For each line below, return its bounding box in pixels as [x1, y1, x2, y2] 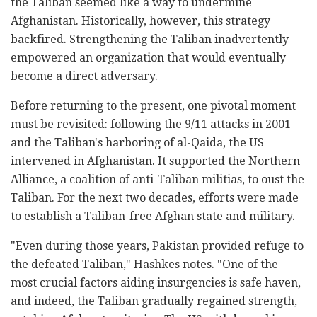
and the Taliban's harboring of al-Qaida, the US [11, 136, 264, 150]
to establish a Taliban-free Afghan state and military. [11, 209, 295, 224]
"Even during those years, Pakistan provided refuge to [11, 239, 304, 253]
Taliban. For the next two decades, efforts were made [11, 191, 299, 205]
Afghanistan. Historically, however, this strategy [11, 14, 270, 28]
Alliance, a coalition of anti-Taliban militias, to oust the [11, 173, 304, 187]
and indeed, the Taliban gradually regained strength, [11, 294, 297, 309]
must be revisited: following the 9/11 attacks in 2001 [11, 117, 291, 132]
